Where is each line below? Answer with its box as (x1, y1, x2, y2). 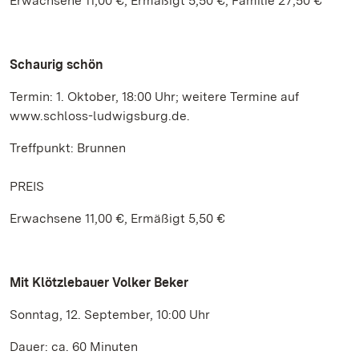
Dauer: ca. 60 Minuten (10, 339, 138, 354)
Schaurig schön (10, 57, 103, 72)
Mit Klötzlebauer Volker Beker (10, 275, 188, 290)
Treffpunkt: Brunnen (10, 140, 126, 155)
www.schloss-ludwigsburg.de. (10, 108, 190, 123)
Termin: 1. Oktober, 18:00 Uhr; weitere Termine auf (10, 89, 299, 104)
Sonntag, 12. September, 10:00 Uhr (10, 307, 210, 322)
